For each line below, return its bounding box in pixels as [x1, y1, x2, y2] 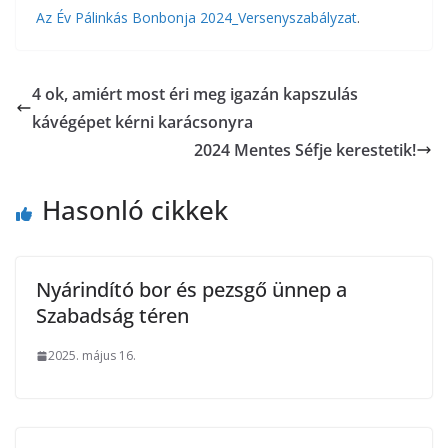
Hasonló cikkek [42, 192, 228, 228]
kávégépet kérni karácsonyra [32, 111, 253, 133]
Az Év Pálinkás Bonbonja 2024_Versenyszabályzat [36, 8, 357, 27]
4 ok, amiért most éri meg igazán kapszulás [32, 83, 358, 105]
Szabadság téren [36, 302, 189, 329]
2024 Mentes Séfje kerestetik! [194, 139, 416, 161]
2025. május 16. [48, 347, 136, 364]
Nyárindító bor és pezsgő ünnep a [36, 276, 347, 303]
